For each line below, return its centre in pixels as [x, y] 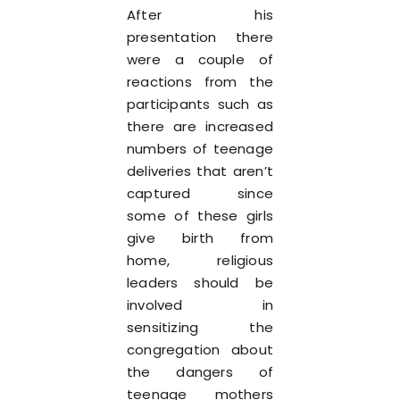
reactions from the [200, 82]
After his [200, 15]
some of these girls [200, 216]
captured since [200, 193]
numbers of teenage [200, 149]
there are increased [200, 126]
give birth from [200, 238]
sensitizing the [200, 327]
